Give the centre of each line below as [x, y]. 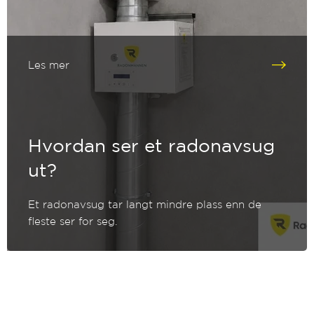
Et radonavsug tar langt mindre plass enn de [145, 205]
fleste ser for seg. [73, 221]
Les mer [49, 64]
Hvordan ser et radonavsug [152, 146]
